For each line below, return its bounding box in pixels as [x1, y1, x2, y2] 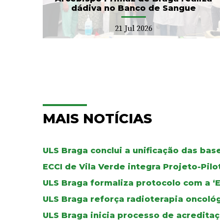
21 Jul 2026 [115, 23, 152, 33]
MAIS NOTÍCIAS [43, 110, 152, 127]
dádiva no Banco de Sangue [71, 3, 196, 13]
